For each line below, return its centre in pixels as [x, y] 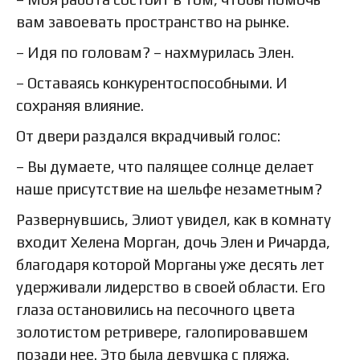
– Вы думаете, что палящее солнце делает [165, 166]
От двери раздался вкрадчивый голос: [148, 135]
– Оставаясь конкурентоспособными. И [152, 82]
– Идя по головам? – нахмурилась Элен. [155, 52]
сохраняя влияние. [80, 105]
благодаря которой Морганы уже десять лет [170, 264]
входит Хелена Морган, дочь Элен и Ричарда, [173, 241]
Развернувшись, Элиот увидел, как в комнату [174, 219]
